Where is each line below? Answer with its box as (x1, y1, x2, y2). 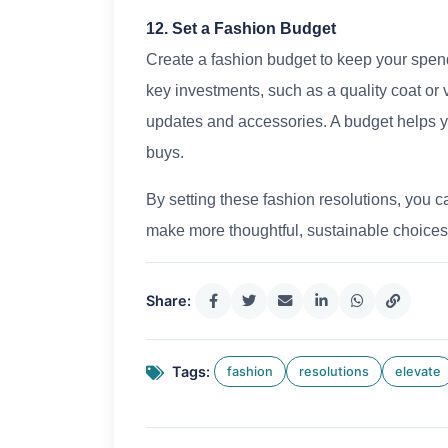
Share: (146, 292, 191, 310)
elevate (395, 364, 441, 380)
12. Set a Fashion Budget (146, 20, 336, 38)
